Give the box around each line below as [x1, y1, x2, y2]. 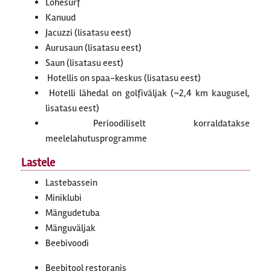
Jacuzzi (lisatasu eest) [45, 27, 131, 39]
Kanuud [45, 11, 76, 24]
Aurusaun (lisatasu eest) [45, 42, 142, 54]
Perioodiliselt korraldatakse [45, 117, 250, 130]
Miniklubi [45, 192, 82, 204]
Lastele [21, 155, 55, 171]
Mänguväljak [45, 222, 96, 235]
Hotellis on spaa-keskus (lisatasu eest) [45, 72, 201, 85]
